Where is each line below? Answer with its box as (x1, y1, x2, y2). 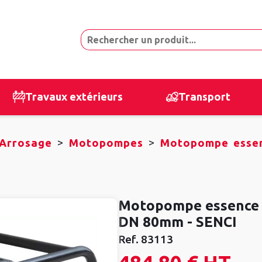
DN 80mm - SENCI (118, 214, 237, 230)
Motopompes (69, 137, 143, 149)
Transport (178, 91, 230, 102)
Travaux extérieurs (25, 91, 123, 102)
